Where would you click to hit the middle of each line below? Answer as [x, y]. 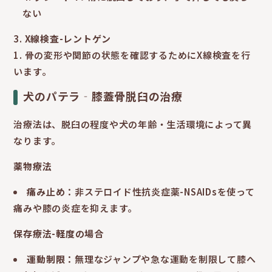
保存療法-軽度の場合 [59, 234]
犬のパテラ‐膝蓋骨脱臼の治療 [103, 96]
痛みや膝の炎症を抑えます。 [76, 208]
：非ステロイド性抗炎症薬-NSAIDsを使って [160, 192]
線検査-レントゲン [71, 39]
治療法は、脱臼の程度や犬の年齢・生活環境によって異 [133, 124]
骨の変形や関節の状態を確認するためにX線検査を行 [138, 55]
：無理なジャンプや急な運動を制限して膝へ [161, 259]
